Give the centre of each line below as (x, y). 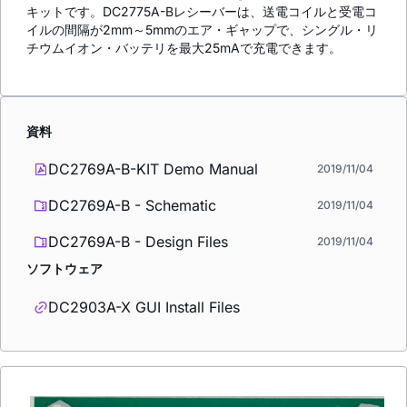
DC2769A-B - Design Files (138, 242)
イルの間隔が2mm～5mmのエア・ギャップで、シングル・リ (202, 29)
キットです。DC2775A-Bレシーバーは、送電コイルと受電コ (202, 11)
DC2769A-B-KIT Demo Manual (153, 169)
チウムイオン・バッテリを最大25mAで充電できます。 (184, 47)
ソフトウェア (65, 269)
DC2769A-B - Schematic (132, 206)
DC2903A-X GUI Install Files (144, 307)
